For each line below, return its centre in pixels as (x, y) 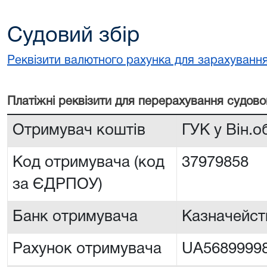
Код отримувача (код (89, 163)
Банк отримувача (75, 217)
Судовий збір (73, 36)
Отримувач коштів (79, 131)
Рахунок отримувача (87, 249)
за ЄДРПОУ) (58, 185)
